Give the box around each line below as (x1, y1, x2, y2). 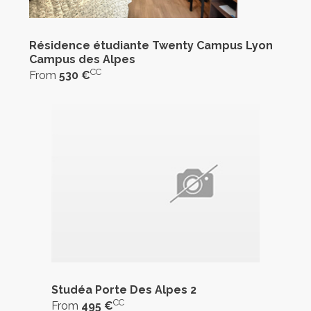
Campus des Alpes (28, 53, 135, 67)
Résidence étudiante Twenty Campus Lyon (28, 39, 273, 53)
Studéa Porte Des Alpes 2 (51, 283, 196, 296)
